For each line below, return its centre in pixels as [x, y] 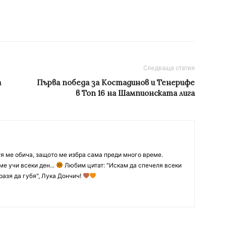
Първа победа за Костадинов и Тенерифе [116, 83]
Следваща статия [169, 68]
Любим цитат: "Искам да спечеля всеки [122, 165]
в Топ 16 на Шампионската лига [135, 93]
